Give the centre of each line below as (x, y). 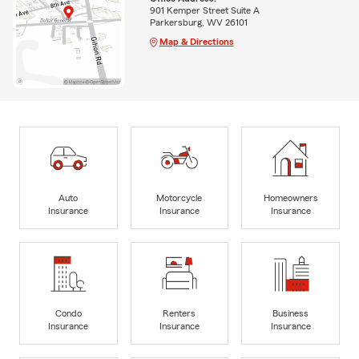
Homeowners (290, 198)
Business (291, 314)
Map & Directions (196, 41)
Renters (179, 314)
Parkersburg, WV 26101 (198, 22)
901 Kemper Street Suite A (204, 10)
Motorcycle (179, 198)
